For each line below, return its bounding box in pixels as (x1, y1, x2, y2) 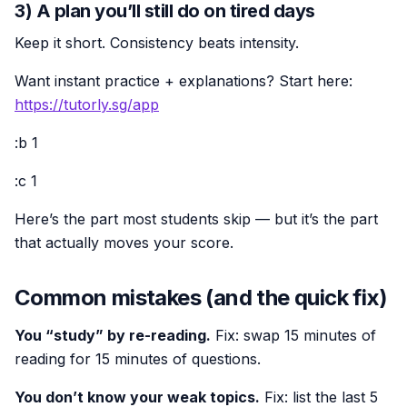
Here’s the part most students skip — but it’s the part (15, 209, 378, 228)
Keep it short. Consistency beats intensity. (15, 33, 299, 52)
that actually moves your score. (15, 233, 233, 252)
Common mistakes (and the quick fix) (15, 283, 387, 311)
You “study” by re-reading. (15, 325, 211, 344)
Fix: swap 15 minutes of (211, 325, 376, 344)
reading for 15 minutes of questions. (15, 349, 261, 368)
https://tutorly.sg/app (15, 94, 159, 114)
